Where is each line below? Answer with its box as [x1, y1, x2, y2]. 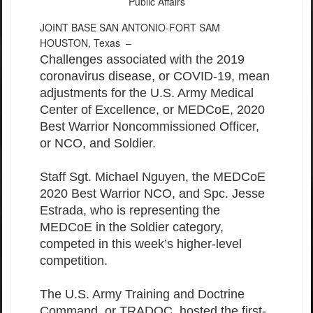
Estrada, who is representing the [40, 203, 220, 217]
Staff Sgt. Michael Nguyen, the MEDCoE [40, 169, 265, 184]
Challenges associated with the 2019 [40, 52, 245, 66]
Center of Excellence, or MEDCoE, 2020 [40, 102, 265, 117]
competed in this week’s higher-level [40, 236, 242, 251]
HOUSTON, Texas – [40, 35, 137, 50]
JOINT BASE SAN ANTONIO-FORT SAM [40, 20, 220, 34]
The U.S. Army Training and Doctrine [40, 286, 245, 301]
